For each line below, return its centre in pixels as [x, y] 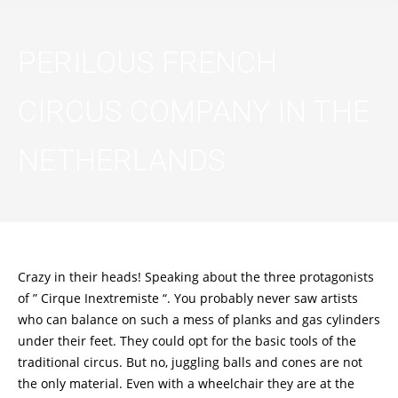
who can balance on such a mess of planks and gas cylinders [199, 319]
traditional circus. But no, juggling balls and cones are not [190, 362]
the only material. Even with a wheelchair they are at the [186, 383]
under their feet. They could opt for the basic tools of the [187, 341]
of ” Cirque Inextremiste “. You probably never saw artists [188, 298]
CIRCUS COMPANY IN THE [194, 111]
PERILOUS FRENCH [147, 62]
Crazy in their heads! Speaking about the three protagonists [196, 277]
